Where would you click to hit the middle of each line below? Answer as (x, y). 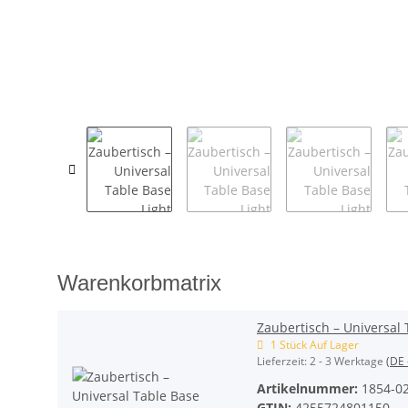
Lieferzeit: (283, 361)
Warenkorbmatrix (139, 282)
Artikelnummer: (309, 388)
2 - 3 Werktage (348, 361)
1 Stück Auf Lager (315, 344)
